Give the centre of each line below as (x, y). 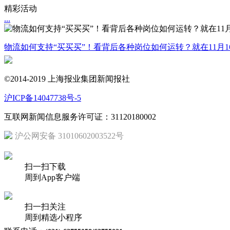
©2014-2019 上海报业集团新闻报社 (67, 79)
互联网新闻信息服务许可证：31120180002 (80, 117)
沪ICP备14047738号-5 (43, 98)
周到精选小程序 (53, 217)
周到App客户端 (52, 177)
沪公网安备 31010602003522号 (69, 136)
